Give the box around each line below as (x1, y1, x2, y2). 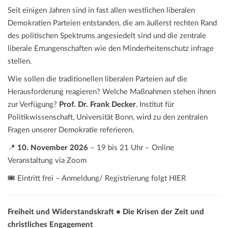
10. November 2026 (17, 144, 88, 152)
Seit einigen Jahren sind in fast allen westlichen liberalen (8, 6, 195, 14)
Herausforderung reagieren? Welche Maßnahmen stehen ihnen (8, 88, 216, 96)
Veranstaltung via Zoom (8, 156, 87, 164)
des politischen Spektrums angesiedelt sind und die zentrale (8, 32, 206, 40)
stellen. (8, 57, 32, 65)
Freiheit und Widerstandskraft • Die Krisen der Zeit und (8, 208, 204, 216)
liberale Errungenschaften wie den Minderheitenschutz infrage (8, 44, 214, 52)
